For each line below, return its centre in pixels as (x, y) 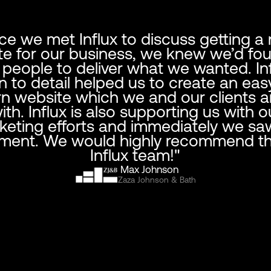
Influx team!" (135, 155)
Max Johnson (149, 169)
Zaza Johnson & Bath (157, 180)
